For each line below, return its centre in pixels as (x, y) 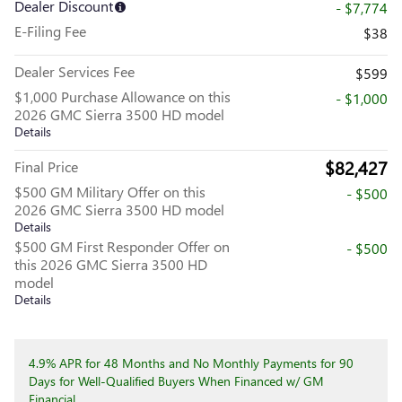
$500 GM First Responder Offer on (122, 247)
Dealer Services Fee (74, 72)
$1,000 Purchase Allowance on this (122, 97)
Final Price (46, 167)
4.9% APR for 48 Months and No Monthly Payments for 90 (191, 363)
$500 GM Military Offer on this (110, 192)
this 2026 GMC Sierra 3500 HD (111, 265)
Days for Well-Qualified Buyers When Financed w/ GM (176, 381)
